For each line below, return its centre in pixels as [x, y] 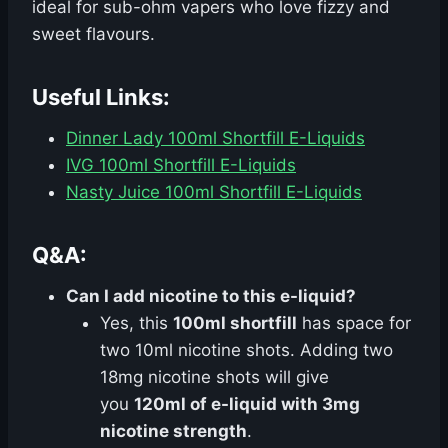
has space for [354, 323]
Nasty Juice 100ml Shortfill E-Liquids [214, 192]
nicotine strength [173, 431]
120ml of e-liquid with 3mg [247, 404]
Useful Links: [101, 97]
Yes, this [136, 323]
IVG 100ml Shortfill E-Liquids [181, 165]
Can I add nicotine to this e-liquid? [211, 296]
